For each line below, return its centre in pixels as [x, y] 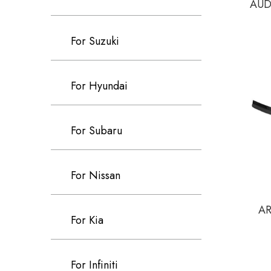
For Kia [87, 220]
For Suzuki [95, 41]
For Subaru [96, 131]
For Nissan [96, 175]
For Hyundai [99, 86]
